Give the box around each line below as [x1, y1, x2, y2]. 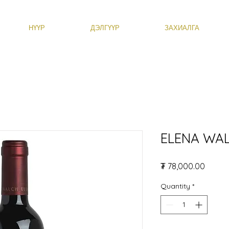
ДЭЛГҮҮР [90, 24, 120, 32]
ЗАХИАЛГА [165, 24, 199, 32]
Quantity [161, 181, 190, 191]
